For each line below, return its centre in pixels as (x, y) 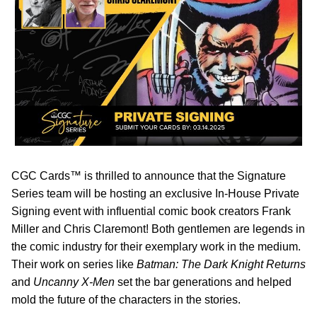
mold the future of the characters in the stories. (126, 300)
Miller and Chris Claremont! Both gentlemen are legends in (158, 229)
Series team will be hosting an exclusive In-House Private (155, 194)
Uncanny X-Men (73, 282)
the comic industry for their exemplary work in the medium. (156, 247)
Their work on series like (74, 264)
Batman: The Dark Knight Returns (221, 264)
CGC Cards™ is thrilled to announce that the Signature (149, 176)
